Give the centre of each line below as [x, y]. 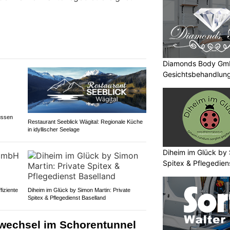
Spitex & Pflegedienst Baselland [66, 197]
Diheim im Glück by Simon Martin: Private [79, 190]
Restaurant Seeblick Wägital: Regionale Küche [85, 121]
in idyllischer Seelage [53, 129]
